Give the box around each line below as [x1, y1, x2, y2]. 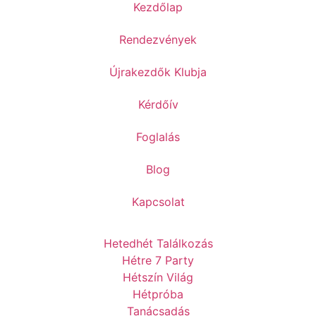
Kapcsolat [131, 195, 185, 209]
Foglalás [136, 130, 180, 145]
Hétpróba [133, 287, 183, 302]
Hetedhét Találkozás [103, 236, 213, 251]
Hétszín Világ [123, 270, 193, 285]
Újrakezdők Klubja [109, 65, 207, 80]
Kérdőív [138, 97, 178, 112]
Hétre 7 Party [122, 253, 194, 268]
